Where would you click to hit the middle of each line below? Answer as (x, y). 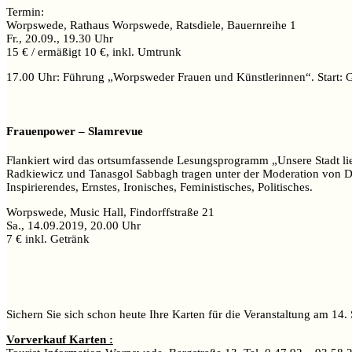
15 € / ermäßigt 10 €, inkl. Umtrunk (94, 52)
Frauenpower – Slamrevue (75, 131)
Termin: (25, 12)
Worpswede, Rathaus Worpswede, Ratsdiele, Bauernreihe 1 (151, 26)
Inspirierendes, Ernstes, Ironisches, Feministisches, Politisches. (159, 187)
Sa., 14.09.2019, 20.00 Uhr (73, 225)
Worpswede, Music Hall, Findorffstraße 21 (110, 212)
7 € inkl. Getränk (48, 238)
